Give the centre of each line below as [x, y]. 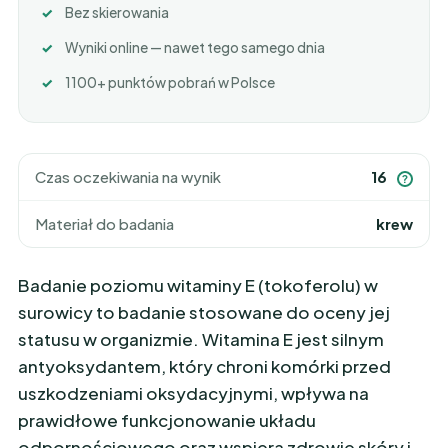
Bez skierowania [117, 12]
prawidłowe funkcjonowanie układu [167, 420]
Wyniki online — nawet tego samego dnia [195, 47]
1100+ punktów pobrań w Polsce [170, 82]
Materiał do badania [104, 223]
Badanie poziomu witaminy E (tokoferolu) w [198, 285]
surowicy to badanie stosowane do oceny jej [204, 312]
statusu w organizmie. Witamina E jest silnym [201, 339]
